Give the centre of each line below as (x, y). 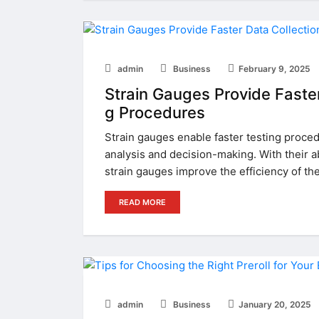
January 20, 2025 (275, 305)
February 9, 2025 (274, 69)
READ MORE (142, 203)
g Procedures (157, 113)
